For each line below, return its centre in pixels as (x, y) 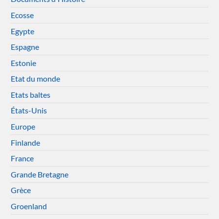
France (22, 158)
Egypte (23, 31)
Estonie (24, 63)
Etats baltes (31, 94)
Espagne (25, 47)
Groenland (29, 206)
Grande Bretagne (40, 174)
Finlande (26, 142)
